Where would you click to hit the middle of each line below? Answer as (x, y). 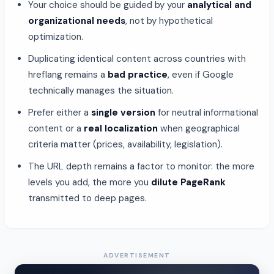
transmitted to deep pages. (87, 198)
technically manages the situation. (101, 90)
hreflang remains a (68, 74)
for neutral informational (207, 112)
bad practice (138, 74)
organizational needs (77, 20)
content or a (56, 128)
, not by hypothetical (169, 20)
